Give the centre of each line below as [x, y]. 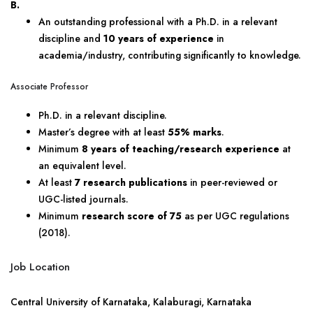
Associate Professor [49, 87]
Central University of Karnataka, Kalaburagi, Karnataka [131, 302]
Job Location [40, 267]
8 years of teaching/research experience [181, 149]
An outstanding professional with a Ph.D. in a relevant [158, 22]
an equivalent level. [82, 166]
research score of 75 [132, 216]
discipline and [71, 38]
